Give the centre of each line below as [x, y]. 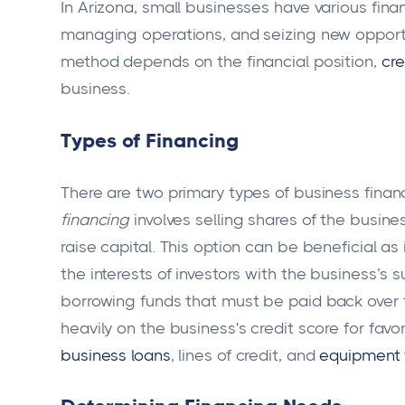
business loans [116, 355]
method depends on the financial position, [221, 62]
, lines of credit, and [245, 355]
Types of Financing [150, 140]
